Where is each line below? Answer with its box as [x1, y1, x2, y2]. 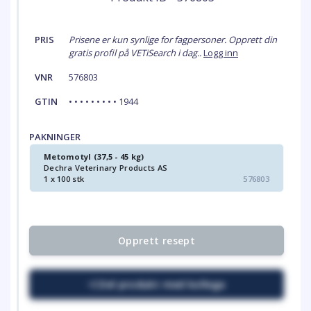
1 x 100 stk [44, 174, 85, 185]
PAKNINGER [29, 131, 81, 144]
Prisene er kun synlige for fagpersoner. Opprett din [69, 33, 277, 47]
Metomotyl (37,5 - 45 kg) [44, 151, 144, 162]
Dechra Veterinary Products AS [44, 162, 168, 174]
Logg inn [203, 47, 238, 60]
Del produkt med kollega [99, 278, 226, 292]
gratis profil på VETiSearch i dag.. [69, 47, 203, 60]
